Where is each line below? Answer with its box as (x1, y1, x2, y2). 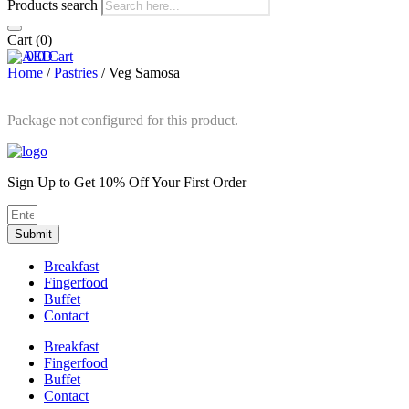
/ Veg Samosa (98, 65, 180, 80)
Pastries (54, 65, 98, 80)
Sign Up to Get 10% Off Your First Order (7, 174, 246, 190)
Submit (15, 227, 52, 241)
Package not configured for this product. (7, 112, 238, 128)
